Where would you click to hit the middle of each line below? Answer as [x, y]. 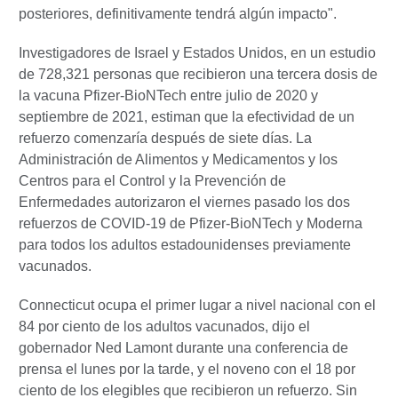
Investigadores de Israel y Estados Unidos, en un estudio [197, 52]
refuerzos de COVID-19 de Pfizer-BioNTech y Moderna [191, 223]
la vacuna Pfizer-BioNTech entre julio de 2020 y [168, 95]
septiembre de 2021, [85, 116]
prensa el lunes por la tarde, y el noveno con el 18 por [187, 369]
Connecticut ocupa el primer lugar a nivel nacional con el [197, 305]
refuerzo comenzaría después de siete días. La [165, 138]
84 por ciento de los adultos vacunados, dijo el [164, 326]
